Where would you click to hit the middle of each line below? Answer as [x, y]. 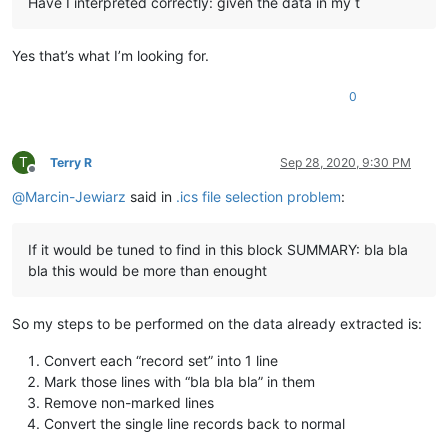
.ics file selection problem [258, 196]
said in [151, 196]
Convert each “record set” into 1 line [161, 360]
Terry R [71, 162]
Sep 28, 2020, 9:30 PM [345, 162]
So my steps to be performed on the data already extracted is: [217, 323]
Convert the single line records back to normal [194, 423]
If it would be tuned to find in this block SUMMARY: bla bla [218, 249]
